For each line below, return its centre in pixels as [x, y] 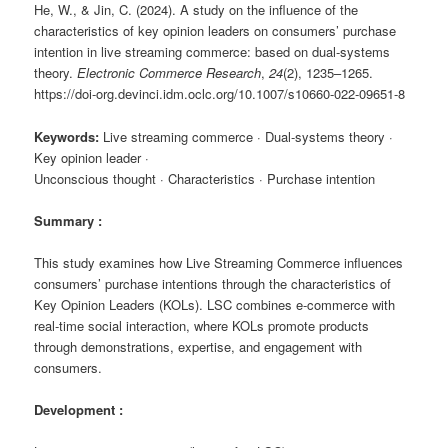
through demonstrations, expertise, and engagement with [198, 346]
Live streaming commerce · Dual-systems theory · [246, 136]
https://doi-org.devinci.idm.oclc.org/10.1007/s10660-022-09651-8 [220, 94]
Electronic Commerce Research [169, 73]
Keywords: [67, 136]
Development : [81, 409]
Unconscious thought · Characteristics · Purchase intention [205, 178]
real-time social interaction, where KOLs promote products [202, 325]
